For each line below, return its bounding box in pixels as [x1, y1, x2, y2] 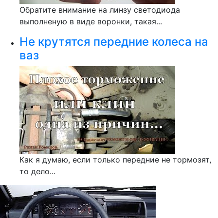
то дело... [19, 166, 55, 176]
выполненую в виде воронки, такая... [19, 17, 162, 26]
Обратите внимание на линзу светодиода [19, 5, 180, 15]
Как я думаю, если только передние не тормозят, [19, 155, 211, 164]
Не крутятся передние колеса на [19, 35, 208, 49]
